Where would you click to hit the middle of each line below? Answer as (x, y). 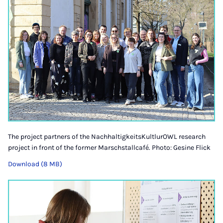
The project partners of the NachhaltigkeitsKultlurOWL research (107, 136)
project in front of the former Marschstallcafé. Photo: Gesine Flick (109, 147)
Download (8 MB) (35, 164)
